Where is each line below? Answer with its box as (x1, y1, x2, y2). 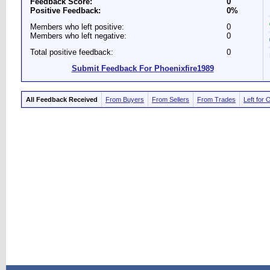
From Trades (197, 96, 236, 103)
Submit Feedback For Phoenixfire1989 (71, 64, 214, 73)
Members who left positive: (30, 22, 124, 31)
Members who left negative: (30, 31, 127, 40)
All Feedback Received (26, 96, 98, 103)
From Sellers (152, 96, 189, 103)
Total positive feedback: (30, 48, 113, 57)
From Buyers (105, 96, 144, 103)
